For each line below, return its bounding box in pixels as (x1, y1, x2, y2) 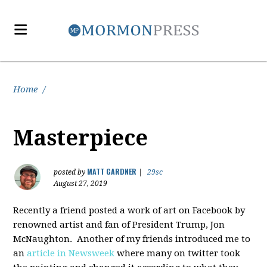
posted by (54, 168, 88, 176)
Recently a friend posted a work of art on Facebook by (13, 205, 246, 216)
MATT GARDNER (87, 166, 137, 176)
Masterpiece (13, 125, 148, 151)
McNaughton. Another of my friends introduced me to (13, 234, 251, 244)
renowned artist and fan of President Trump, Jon (13, 219, 225, 230)
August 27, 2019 (54, 179, 108, 188)
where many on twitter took (114, 248, 241, 259)
